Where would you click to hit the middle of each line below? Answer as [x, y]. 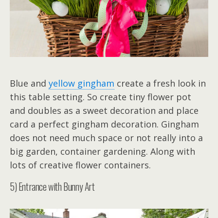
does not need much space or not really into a [106, 138]
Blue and [29, 83]
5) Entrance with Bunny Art [52, 187]
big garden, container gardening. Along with [102, 152]
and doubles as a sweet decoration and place [104, 111]
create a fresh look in [160, 83]
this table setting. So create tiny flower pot [100, 97]
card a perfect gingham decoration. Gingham [104, 124]
